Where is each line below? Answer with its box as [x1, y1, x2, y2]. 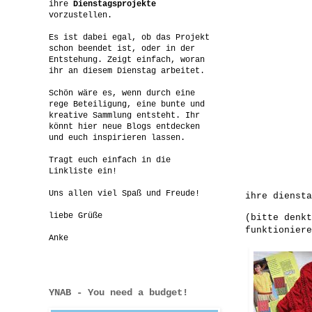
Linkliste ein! [49, 166, 117, 176]
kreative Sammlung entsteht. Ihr [49, 110, 200, 120]
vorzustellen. [49, 10, 112, 20]
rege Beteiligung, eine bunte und [49, 99, 205, 109]
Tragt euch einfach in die [49, 155, 171, 165]
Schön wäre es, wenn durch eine [49, 88, 195, 98]
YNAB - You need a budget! [49, 286, 188, 298]
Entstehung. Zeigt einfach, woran [49, 54, 205, 65]
